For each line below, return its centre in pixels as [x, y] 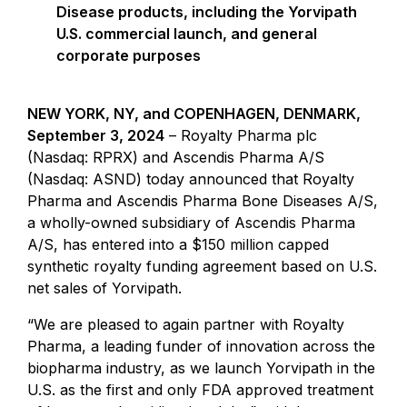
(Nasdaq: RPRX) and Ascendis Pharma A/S [176, 157]
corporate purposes [129, 55]
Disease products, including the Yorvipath [207, 12]
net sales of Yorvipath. [104, 288]
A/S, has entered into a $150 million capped [178, 244]
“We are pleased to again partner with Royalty [186, 324]
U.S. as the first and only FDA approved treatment [200, 390]
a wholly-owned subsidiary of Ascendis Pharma [191, 223]
